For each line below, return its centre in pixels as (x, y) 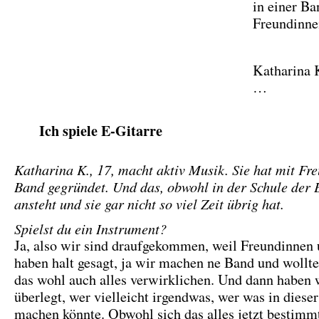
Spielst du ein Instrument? (90, 228)
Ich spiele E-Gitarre (101, 130)
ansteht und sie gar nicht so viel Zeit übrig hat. (149, 203)
